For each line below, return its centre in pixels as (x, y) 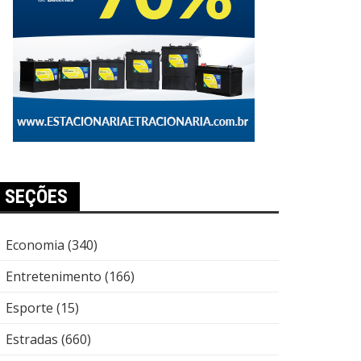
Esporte (29, 308)
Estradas (32, 339)
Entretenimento (54, 276)
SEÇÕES (36, 197)
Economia (35, 245)
